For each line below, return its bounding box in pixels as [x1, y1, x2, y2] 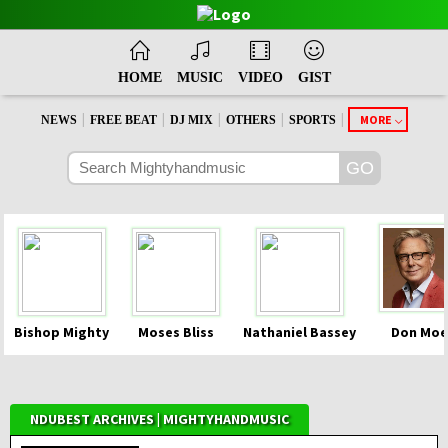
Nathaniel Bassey [243, 323, 356, 342]
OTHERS [226, 113, 276, 127]
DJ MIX [170, 113, 213, 127]
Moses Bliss [138, 323, 214, 342]
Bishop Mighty [14, 323, 109, 342]
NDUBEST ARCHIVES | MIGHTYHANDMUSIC [30, 410, 289, 429]
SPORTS [289, 113, 336, 127]
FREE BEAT [90, 113, 157, 127]
